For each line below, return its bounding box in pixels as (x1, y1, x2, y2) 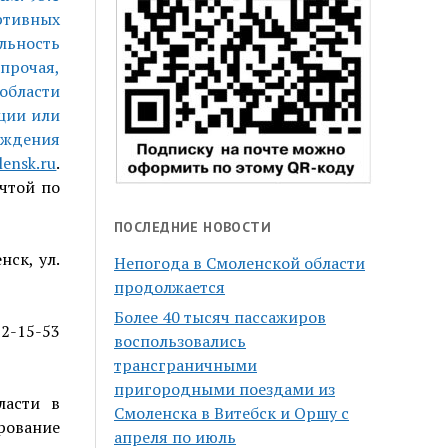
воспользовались (114, 330, 247, 353)
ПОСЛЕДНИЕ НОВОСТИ (114, 217, 272, 236)
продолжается (114, 276, 226, 299)
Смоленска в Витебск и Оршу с (114, 402, 350, 425)
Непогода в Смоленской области (114, 252, 366, 275)
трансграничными (114, 354, 258, 377)
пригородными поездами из (114, 378, 336, 401)
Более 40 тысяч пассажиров (114, 306, 327, 329)
